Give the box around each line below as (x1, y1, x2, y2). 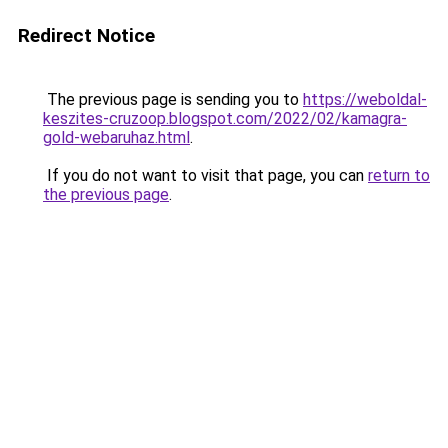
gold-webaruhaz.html (43, 128, 190, 147)
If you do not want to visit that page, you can (43, 166, 368, 185)
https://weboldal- (303, 90, 427, 109)
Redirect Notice (18, 24, 155, 47)
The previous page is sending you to (43, 90, 303, 109)
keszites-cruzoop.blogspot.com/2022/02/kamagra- (43, 109, 407, 128)
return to (368, 166, 430, 185)
